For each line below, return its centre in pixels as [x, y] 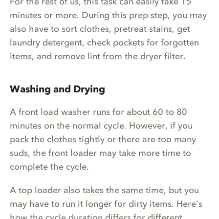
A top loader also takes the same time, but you [104, 190]
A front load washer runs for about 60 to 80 [99, 112]
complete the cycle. [51, 167]
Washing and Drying [57, 89]
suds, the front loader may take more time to [100, 153]
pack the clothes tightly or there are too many [103, 140]
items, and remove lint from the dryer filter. [98, 56]
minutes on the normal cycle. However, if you [101, 126]
